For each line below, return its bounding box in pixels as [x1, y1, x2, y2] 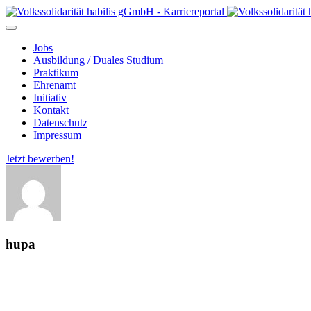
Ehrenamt [33, 79, 76, 91]
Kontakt [33, 104, 69, 116]
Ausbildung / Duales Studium [33, 54, 163, 66]
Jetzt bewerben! [6, 153, 74, 165]
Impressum [33, 129, 81, 141]
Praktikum [33, 67, 78, 78]
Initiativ [33, 92, 67, 103]
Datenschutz [33, 117, 87, 128]
